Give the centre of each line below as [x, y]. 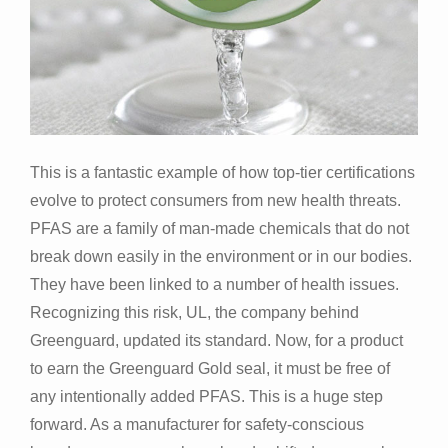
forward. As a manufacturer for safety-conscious [197, 424]
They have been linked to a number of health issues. [214, 284]
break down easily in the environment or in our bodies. [221, 256]
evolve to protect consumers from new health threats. [215, 200]
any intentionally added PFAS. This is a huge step [206, 396]
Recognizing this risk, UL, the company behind [194, 312]
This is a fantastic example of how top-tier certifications [222, 172]
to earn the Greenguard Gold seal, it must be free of [210, 368]
